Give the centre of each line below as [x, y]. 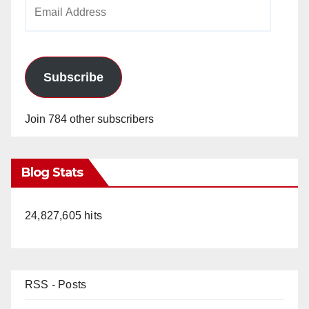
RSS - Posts [56, 284]
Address [44, 23]
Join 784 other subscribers [89, 119]
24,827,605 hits [63, 215]
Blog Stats [52, 172]
